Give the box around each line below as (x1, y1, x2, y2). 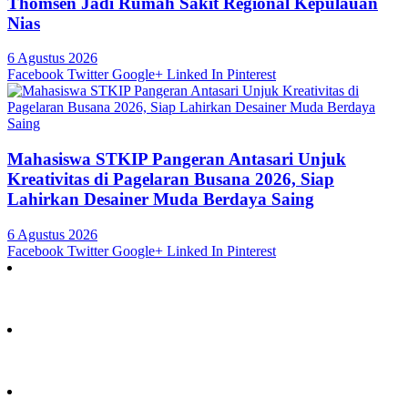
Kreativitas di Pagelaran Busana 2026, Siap (7, 169, 334, 189)
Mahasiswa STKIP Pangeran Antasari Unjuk (7, 149, 346, 169)
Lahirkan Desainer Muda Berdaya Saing (7, 189, 314, 209)
